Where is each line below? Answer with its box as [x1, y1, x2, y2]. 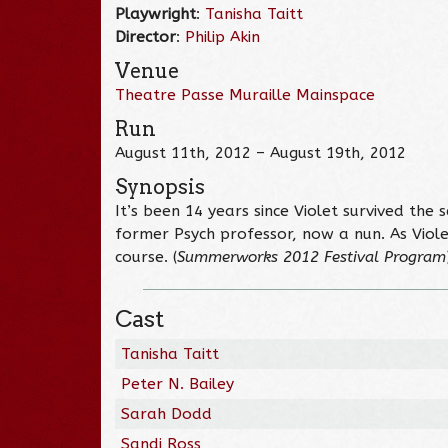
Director [115, 27, 177, 46]
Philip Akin [185, 27, 261, 46]
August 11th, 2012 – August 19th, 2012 [115, 143, 407, 162]
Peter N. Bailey [121, 374, 235, 393]
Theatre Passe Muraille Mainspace [115, 85, 376, 104]
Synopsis [115, 174, 206, 199]
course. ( [115, 247, 178, 266]
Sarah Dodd [121, 404, 213, 423]
